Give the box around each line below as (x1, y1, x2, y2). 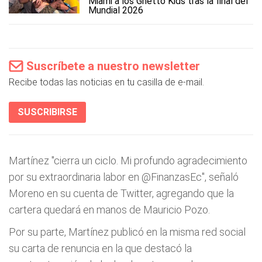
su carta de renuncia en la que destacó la (9, 242, 192, 254)
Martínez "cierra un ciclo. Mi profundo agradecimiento (9, 154, 247, 167)
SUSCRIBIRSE (18, 106, 77, 118)
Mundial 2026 (88, 4, 143, 16)
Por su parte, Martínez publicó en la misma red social (9, 225, 246, 238)
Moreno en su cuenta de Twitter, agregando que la (9, 187, 234, 199)
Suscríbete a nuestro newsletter (26, 58, 200, 73)
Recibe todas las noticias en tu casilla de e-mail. (9, 76, 204, 88)
